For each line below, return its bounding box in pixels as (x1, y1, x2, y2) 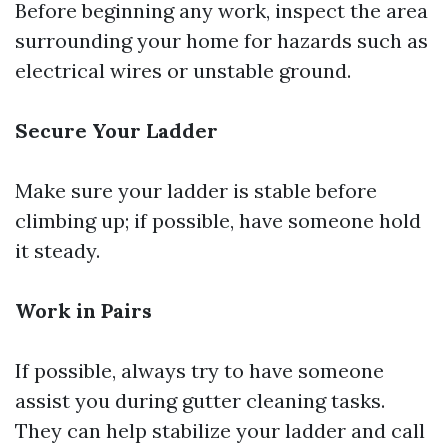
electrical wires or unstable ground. (15, 58, 351, 83)
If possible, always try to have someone (15, 358, 384, 383)
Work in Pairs (15, 298, 152, 323)
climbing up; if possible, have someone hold (15, 208, 421, 233)
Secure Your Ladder (15, 118, 218, 143)
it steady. (15, 238, 100, 263)
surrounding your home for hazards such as (15, 28, 428, 53)
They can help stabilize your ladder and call (15, 418, 425, 443)
